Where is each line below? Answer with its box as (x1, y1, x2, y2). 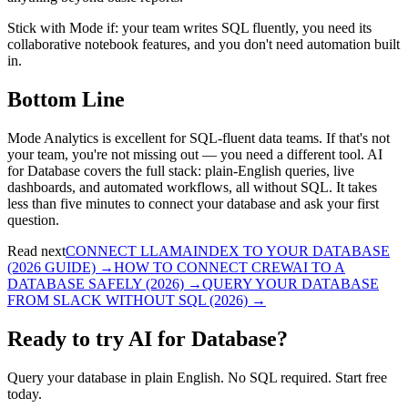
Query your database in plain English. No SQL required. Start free (7, 369, 387, 385)
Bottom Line (7, 87, 125, 112)
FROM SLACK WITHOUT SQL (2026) (7, 291, 248, 308)
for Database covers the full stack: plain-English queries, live (7, 162, 354, 178)
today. (7, 385, 42, 402)
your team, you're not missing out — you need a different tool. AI (7, 146, 382, 162)
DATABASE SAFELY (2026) (7, 275, 184, 291)
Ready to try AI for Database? (7, 326, 288, 351)
